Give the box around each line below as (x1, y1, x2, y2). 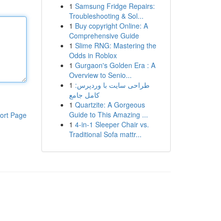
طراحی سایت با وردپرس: (74, 80, 149, 90)
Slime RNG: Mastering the (74, 40, 156, 50)
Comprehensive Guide (69, 31, 139, 40)
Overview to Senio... (69, 70, 132, 80)
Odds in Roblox (69, 50, 117, 60)
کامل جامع (69, 90, 100, 100)
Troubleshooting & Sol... (69, 11, 144, 21)
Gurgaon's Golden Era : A (74, 60, 155, 70)
